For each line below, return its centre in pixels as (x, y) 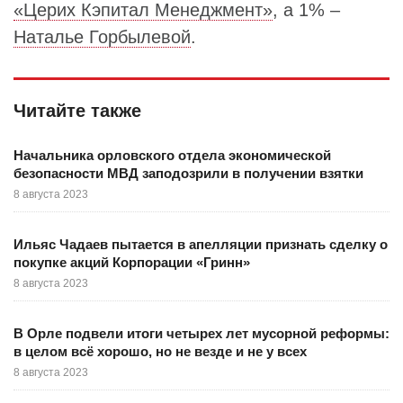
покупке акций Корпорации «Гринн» (132, 263)
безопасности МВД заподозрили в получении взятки (188, 174)
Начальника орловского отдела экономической (172, 156)
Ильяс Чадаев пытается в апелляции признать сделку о (201, 245)
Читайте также (77, 111)
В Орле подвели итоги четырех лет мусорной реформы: (201, 334)
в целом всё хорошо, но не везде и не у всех (160, 352)
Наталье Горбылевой (102, 37)
